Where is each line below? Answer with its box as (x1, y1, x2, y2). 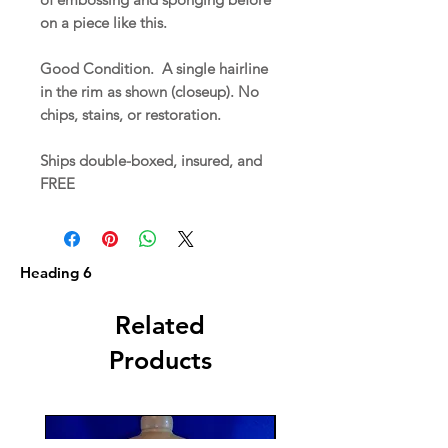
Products (108, 344, 212, 375)
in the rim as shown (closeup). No (40, 81, 259, 101)
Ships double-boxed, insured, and (40, 150, 262, 170)
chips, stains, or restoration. (40, 104, 229, 124)
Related (115, 309, 205, 340)
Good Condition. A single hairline (40, 58, 268, 78)
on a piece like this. (40, 12, 175, 32)
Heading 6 (20, 262, 92, 282)
